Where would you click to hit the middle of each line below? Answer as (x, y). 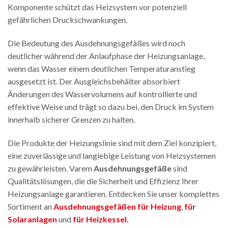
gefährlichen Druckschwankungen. (67, 19)
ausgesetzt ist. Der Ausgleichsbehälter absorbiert (94, 81)
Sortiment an (30, 206)
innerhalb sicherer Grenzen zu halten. (71, 119)
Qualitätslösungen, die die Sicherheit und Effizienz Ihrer (103, 181)
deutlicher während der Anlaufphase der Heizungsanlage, (106, 55)
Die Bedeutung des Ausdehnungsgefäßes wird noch (96, 43)
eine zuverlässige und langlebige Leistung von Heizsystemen (112, 155)
